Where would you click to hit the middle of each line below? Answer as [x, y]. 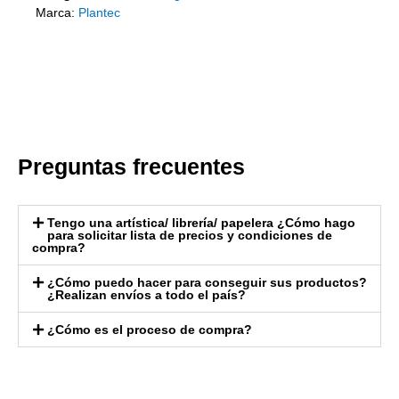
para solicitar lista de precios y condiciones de [189, 235]
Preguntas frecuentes [131, 167]
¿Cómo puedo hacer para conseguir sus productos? [207, 282]
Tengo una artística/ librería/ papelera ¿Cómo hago [201, 223]
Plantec [99, 12]
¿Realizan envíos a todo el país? [146, 295]
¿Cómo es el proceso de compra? [149, 330]
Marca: [57, 12]
